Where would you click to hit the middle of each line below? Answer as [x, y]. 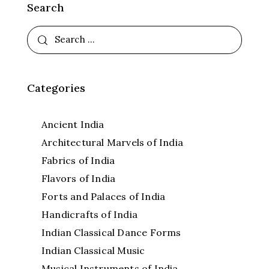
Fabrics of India [78, 160]
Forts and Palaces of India [104, 196]
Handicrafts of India [89, 214]
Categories [56, 88]
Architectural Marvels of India [112, 142]
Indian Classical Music [93, 250]
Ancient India [73, 124]
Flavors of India [79, 178]
